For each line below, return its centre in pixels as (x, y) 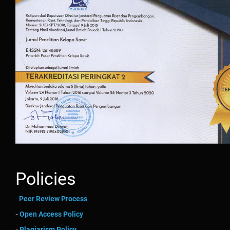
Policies (46, 179)
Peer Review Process (53, 199)
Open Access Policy (51, 214)
